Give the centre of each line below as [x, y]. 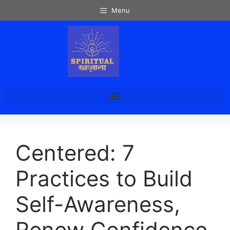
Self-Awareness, [98, 204]
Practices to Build [104, 178]
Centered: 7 [75, 153]
